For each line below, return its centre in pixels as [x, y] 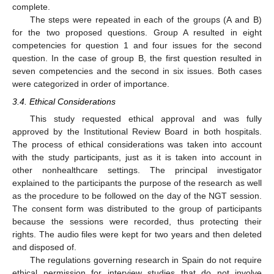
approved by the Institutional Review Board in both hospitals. [137, 131]
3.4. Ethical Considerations [64, 101]
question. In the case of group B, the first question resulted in [137, 58]
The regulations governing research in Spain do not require [146, 260]
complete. [31, 7]
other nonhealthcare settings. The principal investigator [137, 170]
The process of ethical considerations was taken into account [137, 144]
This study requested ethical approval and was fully [146, 118]
